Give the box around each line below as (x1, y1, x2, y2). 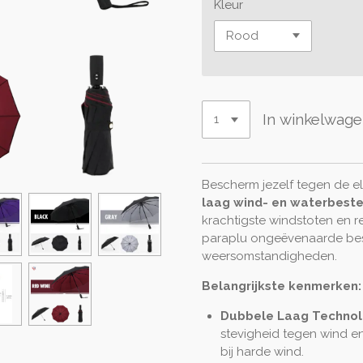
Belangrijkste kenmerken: (202, 278, 361, 293)
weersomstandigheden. (202, 248, 337, 263)
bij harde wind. (220, 344, 304, 359)
